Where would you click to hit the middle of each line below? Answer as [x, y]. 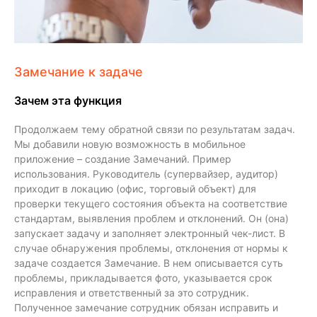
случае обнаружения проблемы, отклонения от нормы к [151, 248]
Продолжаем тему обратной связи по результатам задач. [155, 129]
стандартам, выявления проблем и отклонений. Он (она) [151, 219]
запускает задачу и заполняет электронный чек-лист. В [150, 234]
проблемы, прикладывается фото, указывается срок [143, 278]
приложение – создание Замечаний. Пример [123, 159]
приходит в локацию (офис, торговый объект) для [135, 189]
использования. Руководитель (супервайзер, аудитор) [146, 174]
